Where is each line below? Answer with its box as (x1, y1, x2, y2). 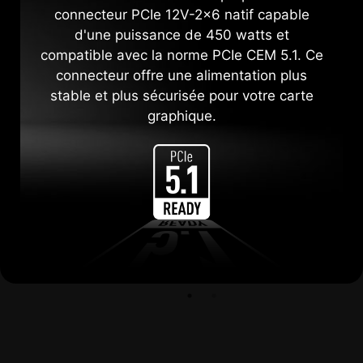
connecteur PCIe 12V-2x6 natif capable (53, 6, 310, 23)
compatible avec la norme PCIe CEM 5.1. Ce (40, 47, 323, 64)
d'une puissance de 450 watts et (74, 27, 289, 44)
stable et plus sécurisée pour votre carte (49, 88, 314, 105)
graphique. (147, 108, 216, 125)
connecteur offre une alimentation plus (56, 67, 307, 84)
